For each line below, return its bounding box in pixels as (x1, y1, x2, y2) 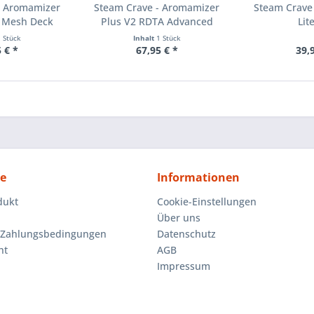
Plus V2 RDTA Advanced (100, 15, 213, 29)
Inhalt (132, 33, 156, 43)
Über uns (157, 211, 200, 225)
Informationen (157, 170, 240, 186)
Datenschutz (157, 227, 216, 241)
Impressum (157, 259, 210, 273)
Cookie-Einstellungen (157, 195, 257, 209)
